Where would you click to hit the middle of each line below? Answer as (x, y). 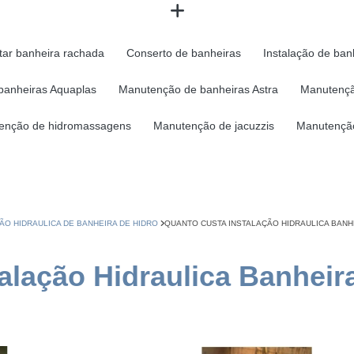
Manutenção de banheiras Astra (199, 90)
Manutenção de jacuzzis (214, 126)
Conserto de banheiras (184, 53)
